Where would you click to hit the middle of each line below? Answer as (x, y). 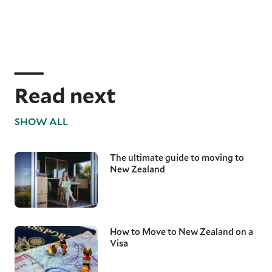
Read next (65, 95)
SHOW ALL (41, 121)
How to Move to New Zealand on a (181, 231)
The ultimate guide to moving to (177, 158)
